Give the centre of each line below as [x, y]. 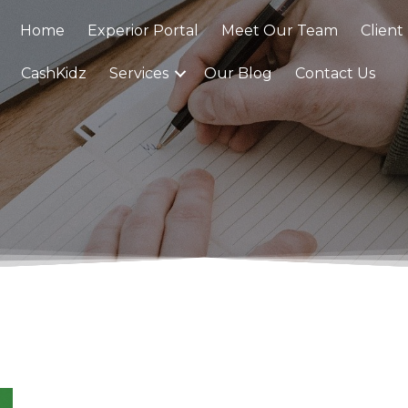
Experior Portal [143, 31]
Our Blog [238, 73]
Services [138, 73]
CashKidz [53, 73]
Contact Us [335, 73]
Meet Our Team [279, 31]
